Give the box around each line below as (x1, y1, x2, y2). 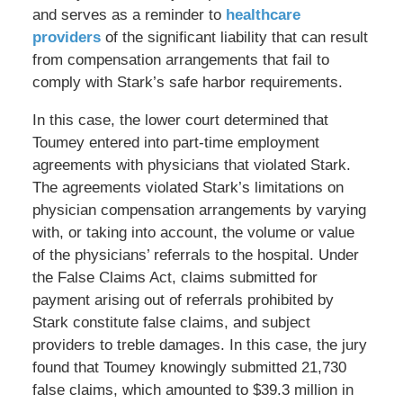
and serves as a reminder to (31, 6, 226, 24)
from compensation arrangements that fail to (31, 51, 329, 69)
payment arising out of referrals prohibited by (31, 291, 334, 309)
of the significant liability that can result (100, 29, 368, 47)
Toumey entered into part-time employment (31, 134, 319, 152)
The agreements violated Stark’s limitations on (31, 179, 344, 197)
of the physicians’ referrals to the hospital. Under (31, 246, 359, 264)
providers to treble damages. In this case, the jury (31, 336, 367, 354)
